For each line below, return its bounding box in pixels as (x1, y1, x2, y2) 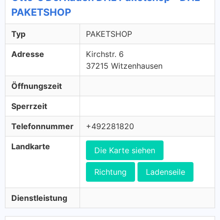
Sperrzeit (11, 101, 47, 111)
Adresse (11, 49, 44, 59)
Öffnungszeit (11, 81, 62, 91)
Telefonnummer (11, 121, 74, 131)
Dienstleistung (11, 193, 67, 203)
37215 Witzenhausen (86, 61, 163, 71)
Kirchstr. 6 (86, 49, 124, 59)
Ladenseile (146, 167, 185, 177)
